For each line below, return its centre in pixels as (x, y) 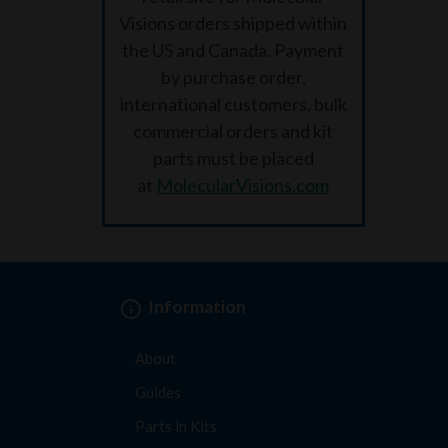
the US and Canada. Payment (233, 50)
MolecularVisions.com (243, 185)
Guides (158, 392)
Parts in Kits (176, 426)
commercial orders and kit (233, 131)
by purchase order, (233, 77)
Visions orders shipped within (233, 23)
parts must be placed (233, 158)
